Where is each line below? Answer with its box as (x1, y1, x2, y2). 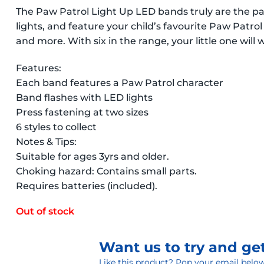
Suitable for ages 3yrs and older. (16, 150, 170, 162)
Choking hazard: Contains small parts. (16, 165, 197, 177)
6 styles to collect (16, 121, 97, 133)
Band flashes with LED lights (16, 91, 153, 103)
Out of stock (16, 205, 75, 217)
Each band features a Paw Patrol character (16, 77, 224, 88)
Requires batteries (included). (16, 180, 158, 192)
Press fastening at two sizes (16, 106, 149, 118)
